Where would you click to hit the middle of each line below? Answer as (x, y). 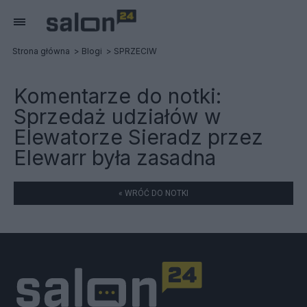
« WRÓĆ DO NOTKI (153, 193)
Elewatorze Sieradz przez (138, 137)
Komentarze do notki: (118, 96)
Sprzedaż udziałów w (118, 116)
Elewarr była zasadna (115, 158)
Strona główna (41, 51)
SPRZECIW (135, 51)
